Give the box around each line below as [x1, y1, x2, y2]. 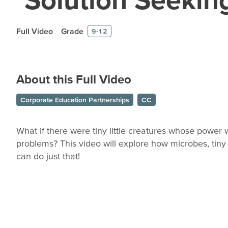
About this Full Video [16, 72, 131, 86]
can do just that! [16, 151, 80, 161]
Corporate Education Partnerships [20, 96, 129, 104]
